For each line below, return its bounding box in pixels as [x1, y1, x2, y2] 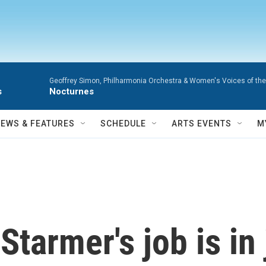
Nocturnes [49, 86, 94, 97]
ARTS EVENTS [172, 119, 232, 128]
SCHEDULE [100, 119, 146, 128]
